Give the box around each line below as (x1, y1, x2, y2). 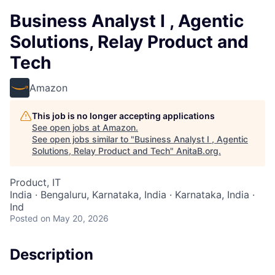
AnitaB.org (176, 145, 219, 156)
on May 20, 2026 (41, 213, 109, 223)
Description (10, 246, 93, 263)
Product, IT (10, 176, 61, 188)
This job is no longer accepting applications (32, 110, 215, 121)
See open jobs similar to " (32, 134, 134, 144)
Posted (10, 213, 38, 223)
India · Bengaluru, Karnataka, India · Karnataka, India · (10, 188, 255, 201)
